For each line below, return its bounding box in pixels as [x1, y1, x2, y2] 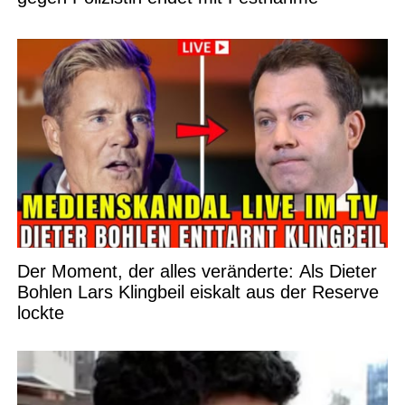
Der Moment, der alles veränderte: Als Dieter [16, 260, 377, 281]
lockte [16, 302, 64, 323]
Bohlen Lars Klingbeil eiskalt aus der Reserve [16, 281, 379, 302]
